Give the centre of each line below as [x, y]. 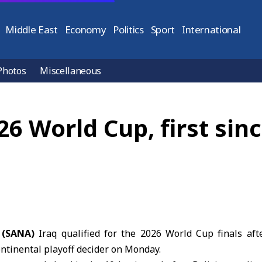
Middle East [32, 30]
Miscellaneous [71, 71]
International [211, 30]
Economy [85, 30]
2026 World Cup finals [191, 233]
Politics [128, 30]
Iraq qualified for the [87, 233]
